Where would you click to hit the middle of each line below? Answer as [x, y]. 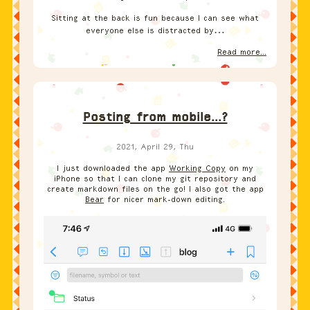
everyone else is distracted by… [155, 31]
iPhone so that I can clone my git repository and [155, 179]
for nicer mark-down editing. [164, 200]
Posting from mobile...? [155, 117]
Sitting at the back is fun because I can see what [155, 18]
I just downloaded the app [113, 168]
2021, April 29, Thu [155, 147]
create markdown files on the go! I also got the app [155, 189]
